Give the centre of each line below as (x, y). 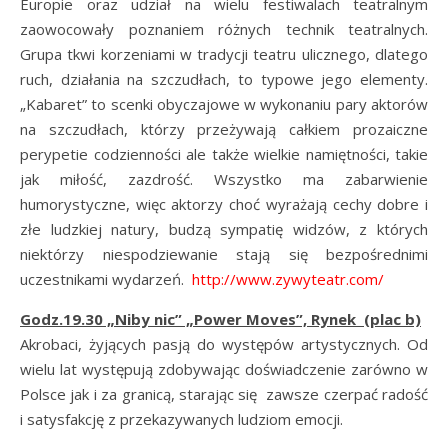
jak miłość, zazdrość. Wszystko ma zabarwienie (224, 179)
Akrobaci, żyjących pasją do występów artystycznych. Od (224, 344)
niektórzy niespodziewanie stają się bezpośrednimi (224, 254)
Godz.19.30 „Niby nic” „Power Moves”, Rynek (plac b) (220, 319)
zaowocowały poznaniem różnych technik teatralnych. (224, 29)
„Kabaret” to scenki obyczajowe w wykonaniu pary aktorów (224, 104)
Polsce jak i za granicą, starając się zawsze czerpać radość (224, 394)
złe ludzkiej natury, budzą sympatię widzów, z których (224, 229)
